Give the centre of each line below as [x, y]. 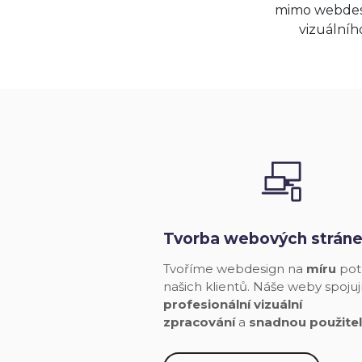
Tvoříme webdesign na [234, 269]
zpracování [199, 322]
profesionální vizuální [232, 305]
